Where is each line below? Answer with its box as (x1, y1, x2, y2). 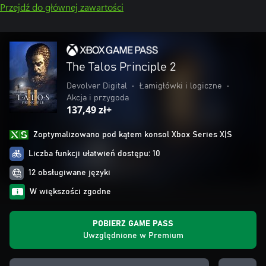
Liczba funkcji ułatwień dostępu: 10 (28, 150, 160, 158)
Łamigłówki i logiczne (139, 82, 222, 90)
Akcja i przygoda (66, 94, 129, 102)
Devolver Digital (66, 82, 127, 90)
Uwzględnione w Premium (83, 232, 183, 240)
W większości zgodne (30, 188, 111, 196)
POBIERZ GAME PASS (93, 220, 173, 228)
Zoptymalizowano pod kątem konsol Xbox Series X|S (33, 131, 232, 139)
